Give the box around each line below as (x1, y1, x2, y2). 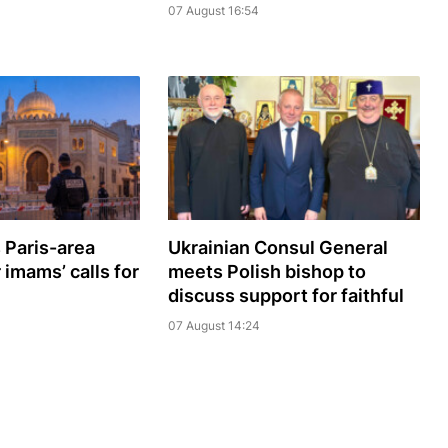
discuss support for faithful (167, 285, 404, 307)
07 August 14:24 (167, 318, 260, 334)
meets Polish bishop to (167, 261, 366, 283)
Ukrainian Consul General (167, 237, 388, 259)
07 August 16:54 (167, 3, 259, 19)
